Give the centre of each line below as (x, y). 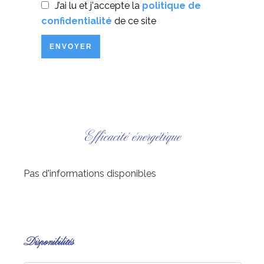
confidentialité (77, 21)
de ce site (134, 21)
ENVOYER (71, 47)
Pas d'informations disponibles (90, 174)
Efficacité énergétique (132, 137)
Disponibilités (49, 242)
